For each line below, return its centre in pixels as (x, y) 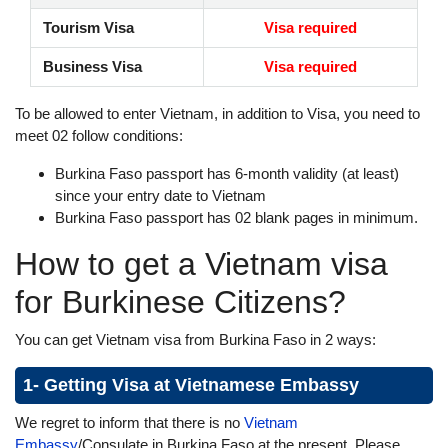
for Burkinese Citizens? (180, 302)
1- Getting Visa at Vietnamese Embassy (191, 385)
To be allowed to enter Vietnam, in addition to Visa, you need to (217, 113)
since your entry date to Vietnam (160, 195)
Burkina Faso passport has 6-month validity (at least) (227, 173)
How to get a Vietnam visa (201, 264)
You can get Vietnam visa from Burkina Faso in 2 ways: (195, 339)
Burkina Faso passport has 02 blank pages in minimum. (236, 217)
